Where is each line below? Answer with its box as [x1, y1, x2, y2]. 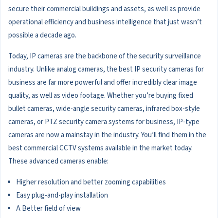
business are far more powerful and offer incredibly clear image [8, 77, 197, 88]
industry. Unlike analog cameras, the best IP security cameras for [8, 64, 204, 75]
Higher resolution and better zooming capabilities [16, 177, 166, 188]
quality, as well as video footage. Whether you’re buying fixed [8, 91, 193, 101]
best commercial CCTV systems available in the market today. [8, 143, 193, 154]
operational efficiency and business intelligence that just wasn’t [8, 17, 202, 28]
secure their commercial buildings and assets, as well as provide [8, 4, 200, 15]
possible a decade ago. [8, 30, 78, 41]
